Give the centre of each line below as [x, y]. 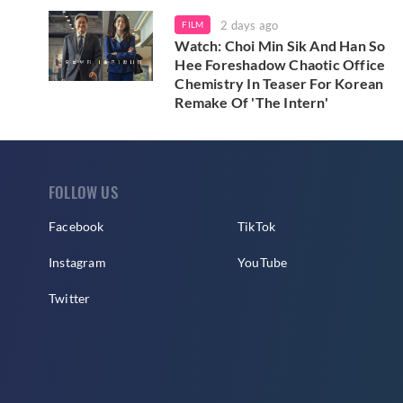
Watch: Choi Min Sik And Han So [280, 46]
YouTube [263, 263]
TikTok [257, 227]
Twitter [70, 299]
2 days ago [250, 26]
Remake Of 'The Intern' [251, 103]
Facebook [76, 227]
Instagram [77, 263]
